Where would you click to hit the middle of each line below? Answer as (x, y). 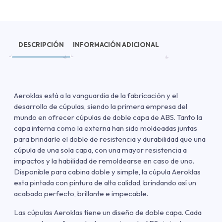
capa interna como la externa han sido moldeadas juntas (106, 128)
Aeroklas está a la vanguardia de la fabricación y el (96, 96)
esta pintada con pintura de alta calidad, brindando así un (105, 183)
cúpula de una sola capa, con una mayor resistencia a (100, 150)
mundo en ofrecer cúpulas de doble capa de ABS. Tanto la (108, 117)
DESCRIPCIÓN (41, 44)
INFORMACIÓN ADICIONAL (116, 44)
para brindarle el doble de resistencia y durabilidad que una (110, 139)
